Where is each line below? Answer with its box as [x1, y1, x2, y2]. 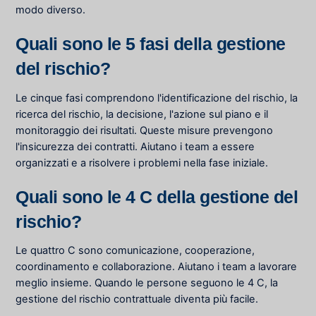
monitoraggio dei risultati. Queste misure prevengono [16, 123, 274, 137]
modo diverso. [16, 4, 86, 17]
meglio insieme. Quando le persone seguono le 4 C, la [16, 276, 279, 290]
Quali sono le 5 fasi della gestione [16, 34, 286, 54]
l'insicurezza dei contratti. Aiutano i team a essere [16, 140, 255, 153]
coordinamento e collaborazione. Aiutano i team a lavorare [16, 260, 298, 274]
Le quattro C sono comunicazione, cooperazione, [16, 244, 255, 257]
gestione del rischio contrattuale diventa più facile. [16, 293, 259, 306]
